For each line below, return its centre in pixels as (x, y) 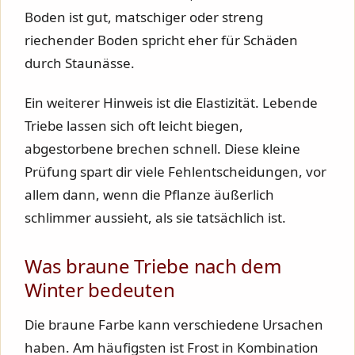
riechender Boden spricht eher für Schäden (161, 40)
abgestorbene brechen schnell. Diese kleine (162, 149)
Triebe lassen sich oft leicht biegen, (134, 126)
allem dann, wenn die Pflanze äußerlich (149, 195)
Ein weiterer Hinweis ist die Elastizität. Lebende (171, 103)
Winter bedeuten (100, 290)
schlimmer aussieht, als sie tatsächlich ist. (155, 218)
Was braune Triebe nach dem (153, 266)
